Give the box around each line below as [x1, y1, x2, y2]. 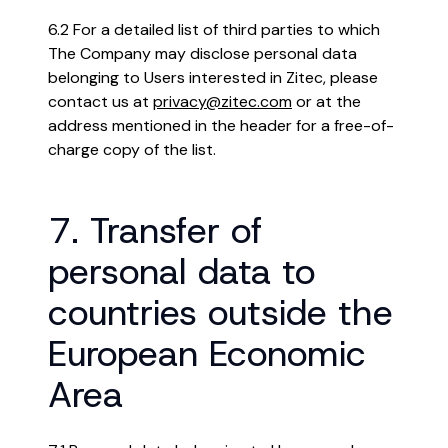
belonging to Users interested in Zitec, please [48, 67, 378, 88]
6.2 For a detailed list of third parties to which [48, 19, 380, 40]
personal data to [48, 247, 315, 295]
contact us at [48, 91, 153, 112]
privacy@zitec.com [153, 91, 292, 112]
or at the [292, 91, 361, 112]
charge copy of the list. [48, 139, 216, 160]
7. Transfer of [48, 206, 263, 254]
